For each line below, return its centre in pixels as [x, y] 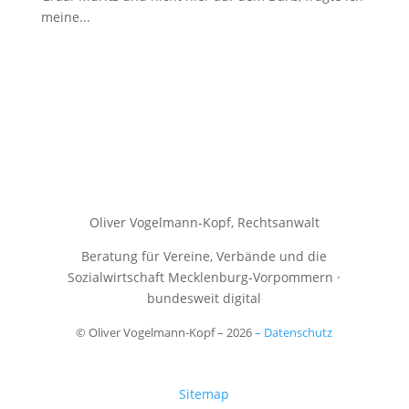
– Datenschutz [294, 332]
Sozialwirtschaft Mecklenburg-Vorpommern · [204, 277]
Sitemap [204, 394]
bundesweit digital [204, 298]
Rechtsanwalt [278, 222]
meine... [65, 17]
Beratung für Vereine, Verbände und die [204, 256]
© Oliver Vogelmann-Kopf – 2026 [166, 332]
